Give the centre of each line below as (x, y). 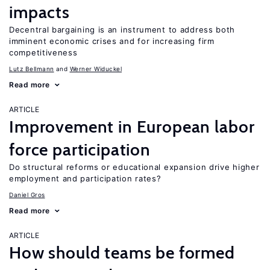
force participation (80, 149)
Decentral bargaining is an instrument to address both (122, 30)
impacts (39, 12)
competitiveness (43, 52)
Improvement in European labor (132, 127)
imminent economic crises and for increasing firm (112, 41)
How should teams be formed (122, 253)
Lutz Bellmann (32, 69)
